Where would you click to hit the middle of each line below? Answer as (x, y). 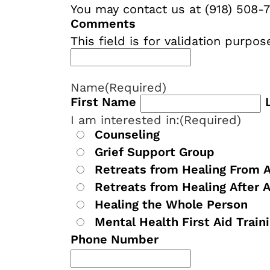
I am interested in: (125, 120)
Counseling (127, 135)
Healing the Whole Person (171, 205)
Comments (103, 24)
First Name (103, 102)
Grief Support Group (155, 152)
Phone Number (115, 240)
